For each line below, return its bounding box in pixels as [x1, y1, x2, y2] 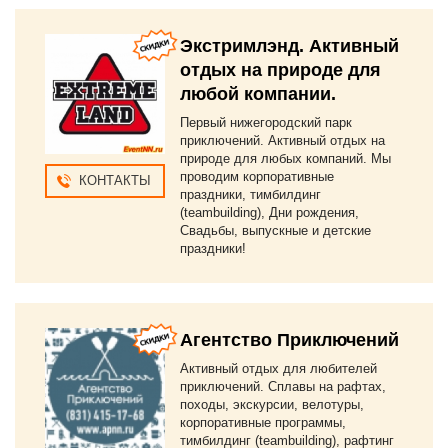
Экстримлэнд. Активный [180, 36, 399, 56]
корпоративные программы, [180, 415, 346, 430]
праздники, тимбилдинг [180, 187, 321, 202]
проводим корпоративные [180, 169, 334, 184]
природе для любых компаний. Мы [180, 151, 391, 166]
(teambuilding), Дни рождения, [180, 205, 359, 220]
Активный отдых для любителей [180, 361, 377, 376]
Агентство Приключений [180, 330, 399, 350]
